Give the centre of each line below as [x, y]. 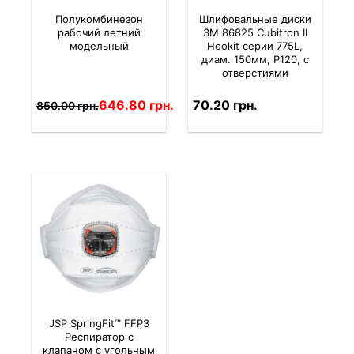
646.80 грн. [136, 105]
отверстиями [255, 73]
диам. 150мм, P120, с [255, 60]
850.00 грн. [67, 105]
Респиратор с [99, 337]
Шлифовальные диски [255, 19]
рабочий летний [99, 33]
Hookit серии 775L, [255, 46]
